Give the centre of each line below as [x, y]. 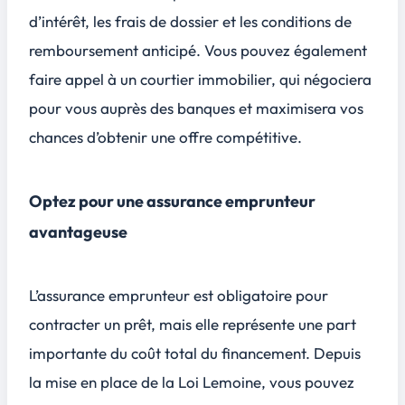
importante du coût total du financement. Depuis [195, 353]
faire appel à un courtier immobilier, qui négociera [200, 80]
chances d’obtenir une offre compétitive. [171, 137]
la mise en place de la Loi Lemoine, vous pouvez [192, 382]
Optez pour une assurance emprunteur [172, 201]
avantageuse [80, 231]
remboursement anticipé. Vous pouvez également [198, 51]
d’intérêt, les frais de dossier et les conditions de [190, 22]
